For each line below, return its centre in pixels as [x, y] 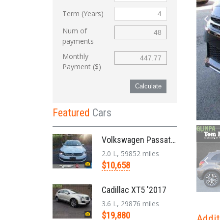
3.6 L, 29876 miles [130, 204]
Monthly [75, 56]
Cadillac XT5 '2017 [134, 190]
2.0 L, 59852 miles [130, 153]
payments [78, 41]
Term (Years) [83, 14]
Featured [72, 113]
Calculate [148, 86]
